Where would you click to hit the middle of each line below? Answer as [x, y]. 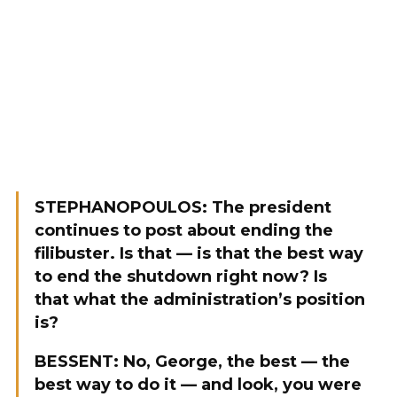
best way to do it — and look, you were [198, 385]
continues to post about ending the [184, 230]
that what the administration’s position [200, 300]
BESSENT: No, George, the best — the [192, 362]
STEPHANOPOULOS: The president [183, 207]
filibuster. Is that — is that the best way [199, 253]
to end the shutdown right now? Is [181, 276]
